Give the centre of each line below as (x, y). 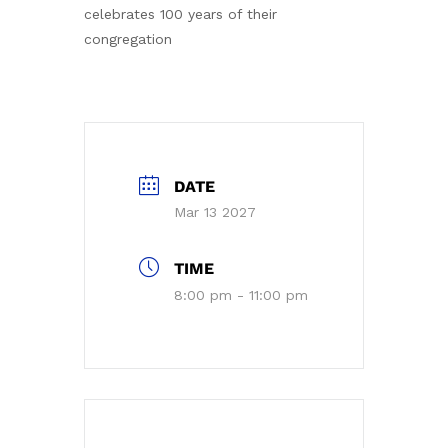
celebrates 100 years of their (180, 13)
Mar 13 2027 (215, 211)
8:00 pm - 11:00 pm (241, 294)
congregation (128, 38)
